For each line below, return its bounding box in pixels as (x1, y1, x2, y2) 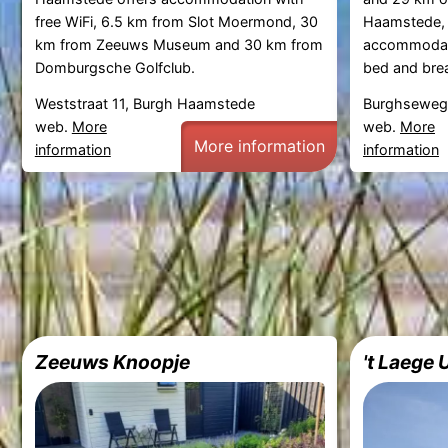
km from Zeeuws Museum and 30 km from (34, 36, 323, 54)
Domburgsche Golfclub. (34, 59, 195, 77)
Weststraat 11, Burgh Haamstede (34, 94, 255, 112)
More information (193, 136, 325, 157)
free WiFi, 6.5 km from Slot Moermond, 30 (34, 13, 318, 31)
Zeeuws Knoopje (34, 350, 190, 375)
